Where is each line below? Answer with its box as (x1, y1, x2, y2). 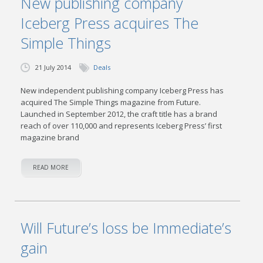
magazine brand (21, 132, 80, 143)
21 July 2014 (35, 63, 72, 72)
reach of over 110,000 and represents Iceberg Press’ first (21, 120, 222, 131)
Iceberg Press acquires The (21, 13, 199, 33)
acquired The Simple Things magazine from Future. (21, 97, 201, 107)
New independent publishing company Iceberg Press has (21, 85, 224, 96)
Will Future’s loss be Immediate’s (21, 218, 232, 238)
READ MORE (33, 163, 69, 171)
